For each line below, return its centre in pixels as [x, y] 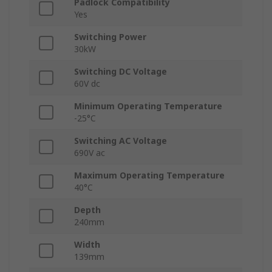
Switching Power [110, 37]
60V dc [87, 84]
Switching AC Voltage [121, 141]
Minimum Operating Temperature [148, 106]
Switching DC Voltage [121, 72]
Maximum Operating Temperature [149, 175]
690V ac [90, 153]
